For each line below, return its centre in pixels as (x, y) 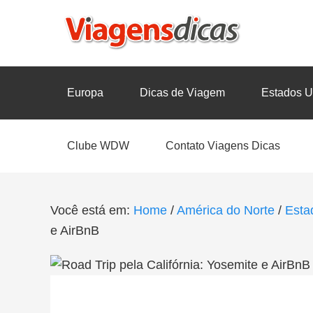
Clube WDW (98, 146)
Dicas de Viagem (182, 93)
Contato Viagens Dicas (223, 146)
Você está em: (92, 210)
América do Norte (226, 210)
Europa (85, 93)
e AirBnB (75, 231)
